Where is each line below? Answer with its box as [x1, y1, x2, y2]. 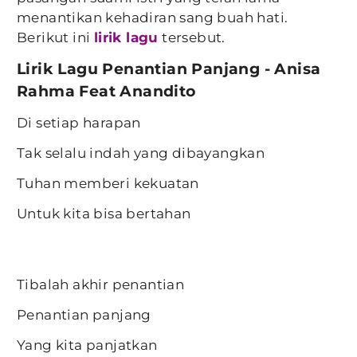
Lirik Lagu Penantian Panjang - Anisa [17, 60, 321, 78]
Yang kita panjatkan [17, 337, 158, 353]
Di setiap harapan [17, 115, 141, 131]
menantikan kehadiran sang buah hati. [17, 10, 288, 25]
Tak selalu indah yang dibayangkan [17, 145, 265, 161]
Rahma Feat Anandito [17, 82, 196, 100]
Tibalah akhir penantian [17, 277, 185, 292]
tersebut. [158, 29, 226, 45]
